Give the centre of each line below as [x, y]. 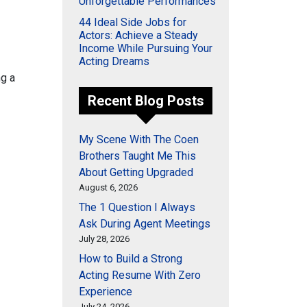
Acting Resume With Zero [140, 275]
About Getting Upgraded [136, 172]
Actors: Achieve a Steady [138, 35]
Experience [106, 292]
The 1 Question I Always [137, 207]
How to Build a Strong [131, 259]
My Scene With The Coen [139, 139]
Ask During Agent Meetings [145, 224]
